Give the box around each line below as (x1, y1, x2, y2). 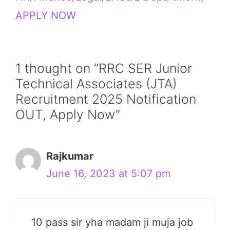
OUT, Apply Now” (15, 107, 120, 123)
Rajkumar (46, 150, 93, 163)
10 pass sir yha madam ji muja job (31, 216, 193, 229)
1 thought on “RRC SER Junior (15, 61, 192, 76)
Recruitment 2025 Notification (15, 91, 196, 107)
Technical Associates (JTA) (15, 76, 177, 92)
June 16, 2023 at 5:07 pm (46, 167, 170, 180)
